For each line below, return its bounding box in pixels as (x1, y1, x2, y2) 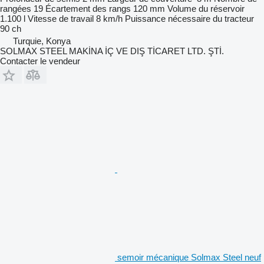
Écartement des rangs (45, 3, 131, 14)
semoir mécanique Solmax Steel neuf (117, 252, 261, 262)
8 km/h (96, 13, 123, 24)
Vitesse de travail (28, 13, 94, 24)
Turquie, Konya (13, 35, 71, 46)
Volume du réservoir (167, 3, 245, 14)
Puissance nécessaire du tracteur (125, 13, 254, 24)
